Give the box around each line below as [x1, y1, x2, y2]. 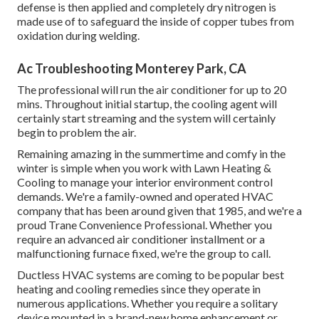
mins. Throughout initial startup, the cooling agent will [17, 97, 277, 111]
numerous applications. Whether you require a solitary [17, 296, 278, 310]
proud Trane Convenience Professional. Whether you [17, 218, 272, 232]
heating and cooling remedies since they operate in [17, 282, 261, 296]
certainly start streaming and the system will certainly [17, 111, 276, 125]
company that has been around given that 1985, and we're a [17, 204, 302, 218]
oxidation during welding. [17, 28, 140, 43]
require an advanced [17, 232, 117, 246]
